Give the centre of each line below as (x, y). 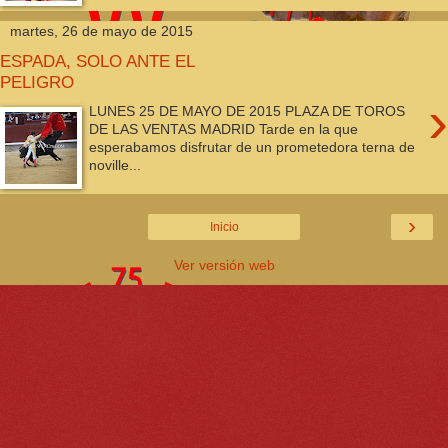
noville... (115, 164)
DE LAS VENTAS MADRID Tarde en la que (224, 128)
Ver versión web (224, 265)
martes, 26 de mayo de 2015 (101, 30)
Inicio (224, 227)
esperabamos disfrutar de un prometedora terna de (252, 146)
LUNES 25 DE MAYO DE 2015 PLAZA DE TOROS (247, 110)
